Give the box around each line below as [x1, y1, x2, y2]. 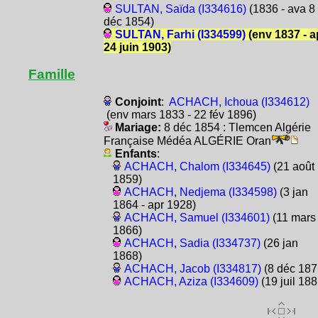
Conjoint [114, 95, 161, 108]
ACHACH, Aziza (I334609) [124, 275, 258, 287]
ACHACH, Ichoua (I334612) [168, 95, 309, 108]
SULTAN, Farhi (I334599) [114, 28, 246, 40]
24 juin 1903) [103, 40, 171, 53]
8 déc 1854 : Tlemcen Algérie [163, 121, 311, 133]
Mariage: [111, 121, 164, 133]
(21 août [270, 160, 314, 172]
